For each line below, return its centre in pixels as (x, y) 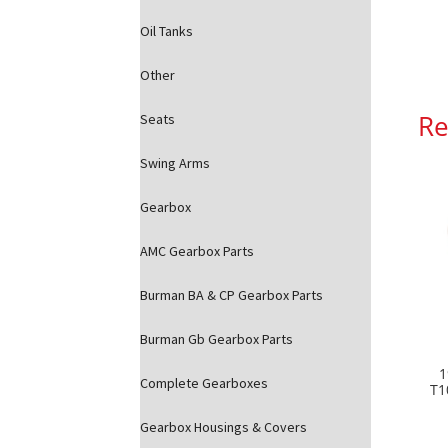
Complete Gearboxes (204, 382)
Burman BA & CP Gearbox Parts (232, 294)
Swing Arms (175, 162)
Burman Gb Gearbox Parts (217, 338)
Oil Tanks (167, 30)
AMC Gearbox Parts (197, 250)
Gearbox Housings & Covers (224, 426)
